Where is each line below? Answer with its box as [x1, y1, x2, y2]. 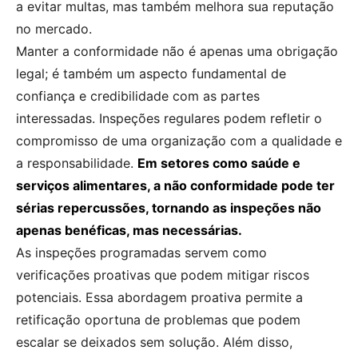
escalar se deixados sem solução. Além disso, [16, 334, 292, 351]
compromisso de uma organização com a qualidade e [16, 133, 342, 149]
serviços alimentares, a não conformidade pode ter [16, 177, 335, 194]
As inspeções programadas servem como [16, 245, 267, 261]
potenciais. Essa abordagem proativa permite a [16, 289, 303, 306]
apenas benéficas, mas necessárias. [16, 222, 242, 239]
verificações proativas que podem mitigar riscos [16, 267, 309, 284]
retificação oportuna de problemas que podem [16, 312, 300, 328]
